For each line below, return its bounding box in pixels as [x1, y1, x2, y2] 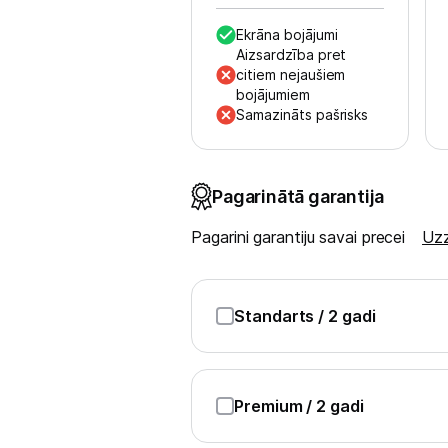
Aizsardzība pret [236, 46, 347, 63]
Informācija [30, 217, 122, 238]
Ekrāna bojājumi [236, 26, 338, 43]
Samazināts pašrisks [236, 106, 369, 123]
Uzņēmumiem [30, 43, 144, 64]
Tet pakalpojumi [30, 101, 162, 122]
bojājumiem [236, 86, 310, 103]
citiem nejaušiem [236, 66, 346, 83]
